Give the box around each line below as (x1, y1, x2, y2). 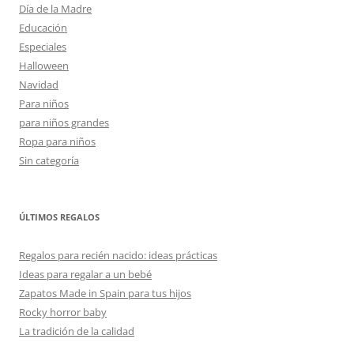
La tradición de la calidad (19, 324, 134, 338)
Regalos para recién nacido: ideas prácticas (19, 248, 217, 262)
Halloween (19, 58, 69, 73)
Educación (19, 21, 67, 35)
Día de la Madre (19, 2, 92, 16)
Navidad (19, 77, 58, 92)
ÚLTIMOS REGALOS (19, 211, 100, 223)
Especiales (19, 40, 66, 54)
